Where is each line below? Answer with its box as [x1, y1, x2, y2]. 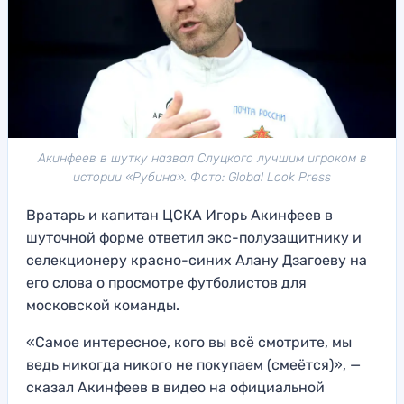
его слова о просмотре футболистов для [26, 274, 307, 292]
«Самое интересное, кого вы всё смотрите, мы [26, 334, 352, 352]
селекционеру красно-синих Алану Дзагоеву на [26, 252, 367, 270]
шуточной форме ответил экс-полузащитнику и [26, 229, 362, 247]
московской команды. [26, 297, 179, 315]
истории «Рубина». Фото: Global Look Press [73, 170, 331, 186]
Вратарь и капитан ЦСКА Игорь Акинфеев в [26, 207, 333, 225]
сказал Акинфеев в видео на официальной [26, 379, 325, 397]
